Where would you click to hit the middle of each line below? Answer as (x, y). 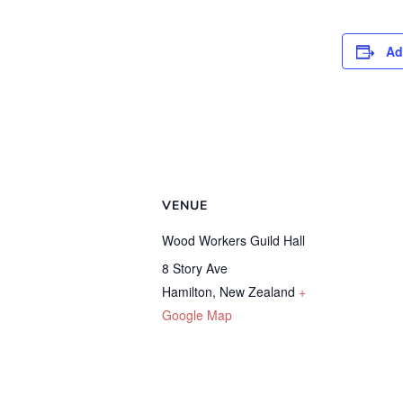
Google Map (197, 315)
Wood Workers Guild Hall (233, 241)
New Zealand (257, 292)
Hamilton (187, 292)
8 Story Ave (195, 269)
